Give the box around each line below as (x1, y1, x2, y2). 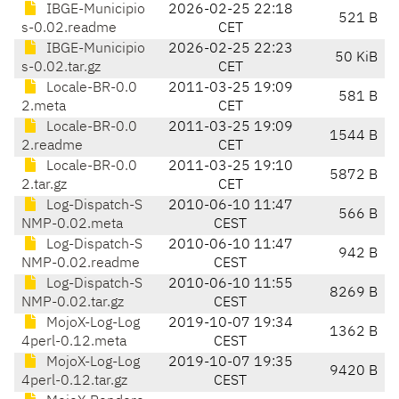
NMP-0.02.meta (21, 217, 123, 232)
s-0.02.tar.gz (21, 61, 101, 76)
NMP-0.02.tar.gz (21, 296, 124, 311)
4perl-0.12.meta (21, 335, 126, 350)
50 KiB (335, 51, 378, 66)
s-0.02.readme (21, 21, 117, 37)
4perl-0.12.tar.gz (21, 374, 127, 389)
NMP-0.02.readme (21, 256, 140, 272)
